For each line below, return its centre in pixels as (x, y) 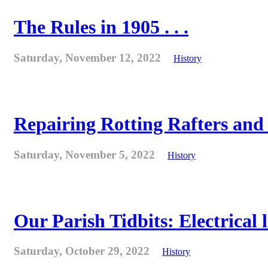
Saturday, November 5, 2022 (86, 154)
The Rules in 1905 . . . (101, 27)
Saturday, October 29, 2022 (83, 251)
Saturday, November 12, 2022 (89, 57)
